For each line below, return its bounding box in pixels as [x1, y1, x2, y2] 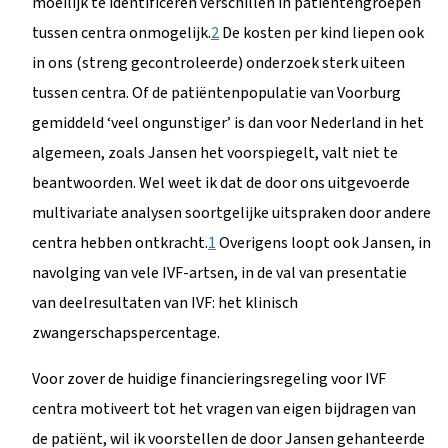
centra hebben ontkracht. [32, 231, 208, 254]
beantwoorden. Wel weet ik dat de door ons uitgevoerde [32, 171, 410, 194]
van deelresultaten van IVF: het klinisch [32, 291, 298, 314]
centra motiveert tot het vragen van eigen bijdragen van [32, 397, 416, 420]
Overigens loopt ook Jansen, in [216, 231, 431, 254]
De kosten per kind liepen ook [219, 21, 424, 44]
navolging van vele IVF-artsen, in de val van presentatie [32, 261, 407, 284]
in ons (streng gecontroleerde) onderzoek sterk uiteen [32, 51, 405, 74]
